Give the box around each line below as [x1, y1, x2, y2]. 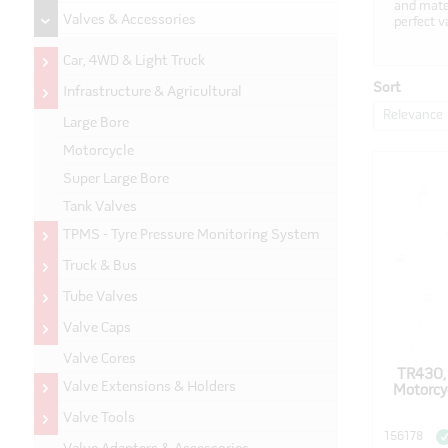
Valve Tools [62, 411, 135, 426]
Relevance [382, 109, 443, 122]
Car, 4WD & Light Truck [62, 54, 205, 69]
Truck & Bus [62, 259, 137, 274]
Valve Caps [62, 321, 131, 336]
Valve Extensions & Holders [62, 380, 236, 395]
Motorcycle [62, 144, 134, 159]
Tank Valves [62, 200, 137, 215]
